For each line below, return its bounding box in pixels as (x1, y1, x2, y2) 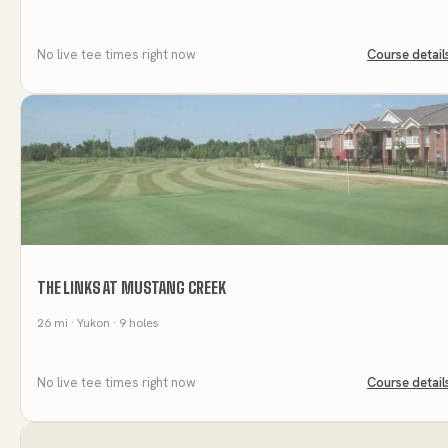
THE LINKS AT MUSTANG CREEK (37, 278, 226, 298)
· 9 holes (110, 315, 159, 332)
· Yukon (68, 315, 110, 332)
